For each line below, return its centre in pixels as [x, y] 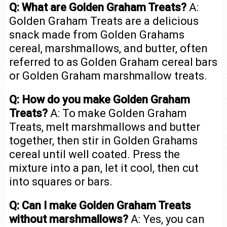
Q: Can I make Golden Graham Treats [100, 206]
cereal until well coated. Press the [94, 155]
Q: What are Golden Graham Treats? [98, 8]
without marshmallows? [68, 219]
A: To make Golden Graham [117, 113]
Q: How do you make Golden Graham [99, 100]
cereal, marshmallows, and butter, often [108, 49]
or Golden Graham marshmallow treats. [108, 76]
